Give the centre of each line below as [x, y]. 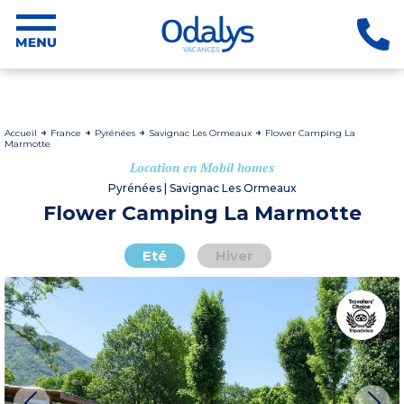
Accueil [22, 133]
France [67, 133]
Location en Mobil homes [202, 167]
